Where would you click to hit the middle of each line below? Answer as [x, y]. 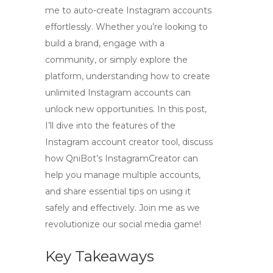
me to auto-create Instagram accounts [128, 10]
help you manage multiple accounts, [123, 175]
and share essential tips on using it [118, 191]
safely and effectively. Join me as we [122, 208]
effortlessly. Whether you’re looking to [126, 27]
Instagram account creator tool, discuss [129, 142]
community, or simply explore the [116, 60]
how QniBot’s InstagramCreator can [122, 158]
